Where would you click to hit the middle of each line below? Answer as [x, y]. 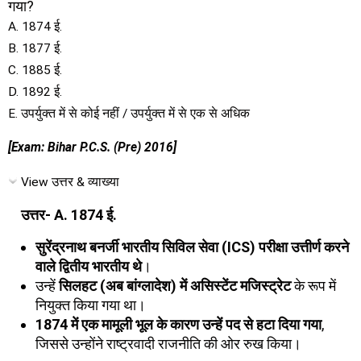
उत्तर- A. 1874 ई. [69, 215]
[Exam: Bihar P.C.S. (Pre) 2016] [92, 147]
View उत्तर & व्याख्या [70, 182]
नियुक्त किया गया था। [91, 305]
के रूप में [313, 285]
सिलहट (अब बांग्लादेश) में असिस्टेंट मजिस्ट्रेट [175, 285]
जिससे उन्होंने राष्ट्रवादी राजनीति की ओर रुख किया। [168, 343]
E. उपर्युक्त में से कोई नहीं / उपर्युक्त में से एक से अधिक [129, 113]
